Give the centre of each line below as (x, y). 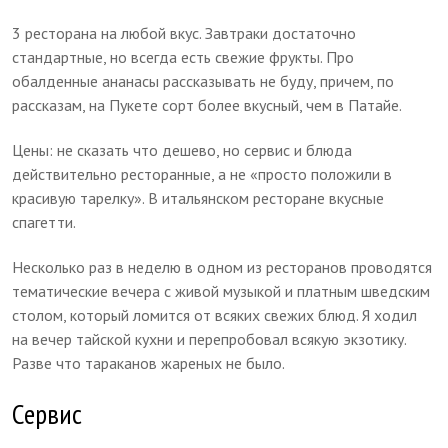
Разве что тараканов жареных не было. (149, 362)
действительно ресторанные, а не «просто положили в (202, 173)
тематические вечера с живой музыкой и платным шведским (221, 290)
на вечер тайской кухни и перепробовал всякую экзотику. (209, 338)
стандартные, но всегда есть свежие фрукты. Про (183, 56)
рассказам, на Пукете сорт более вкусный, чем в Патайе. (207, 104)
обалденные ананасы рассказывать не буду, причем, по (203, 80)
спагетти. (44, 221)
